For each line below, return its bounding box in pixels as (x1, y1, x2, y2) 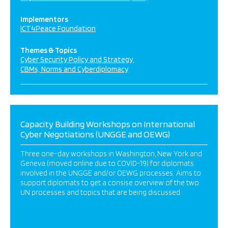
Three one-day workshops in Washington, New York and (20, 149, 202, 158)
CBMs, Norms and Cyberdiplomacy (20, 65, 128, 74)
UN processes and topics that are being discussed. (20, 188, 185, 197)
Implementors (20, 15, 68, 24)
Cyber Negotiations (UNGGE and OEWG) (20, 129, 170, 139)
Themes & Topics (20, 46, 77, 55)
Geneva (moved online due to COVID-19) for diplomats (20, 159, 194, 168)
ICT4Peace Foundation (20, 24, 96, 33)
